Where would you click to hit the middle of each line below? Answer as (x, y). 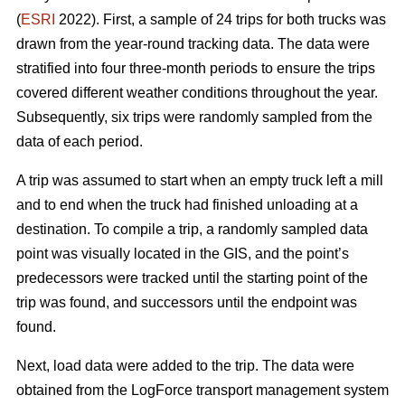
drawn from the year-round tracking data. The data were (193, 43)
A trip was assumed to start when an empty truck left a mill (200, 180)
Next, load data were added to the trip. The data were (185, 365)
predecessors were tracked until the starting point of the (192, 278)
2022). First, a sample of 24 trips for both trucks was (221, 19)
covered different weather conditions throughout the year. (197, 92)
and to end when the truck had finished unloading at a (187, 204)
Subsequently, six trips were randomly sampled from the (194, 117)
